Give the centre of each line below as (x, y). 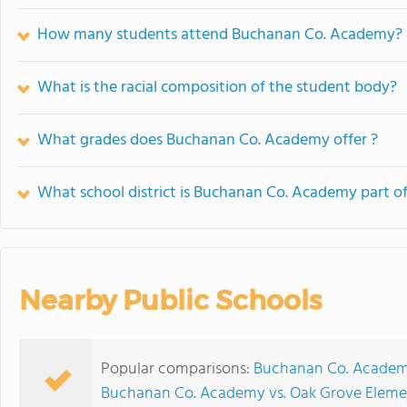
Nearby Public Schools (170, 300)
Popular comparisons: (177, 369)
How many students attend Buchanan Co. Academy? (220, 35)
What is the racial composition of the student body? (217, 88)
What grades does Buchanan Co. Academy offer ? (208, 140)
